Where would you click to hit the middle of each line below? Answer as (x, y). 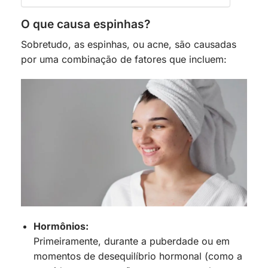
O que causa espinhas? (86, 24)
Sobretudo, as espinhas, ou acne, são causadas (129, 44)
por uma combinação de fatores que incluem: (124, 59)
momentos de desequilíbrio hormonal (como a (138, 256)
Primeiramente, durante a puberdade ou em (131, 241)
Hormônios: (61, 226)
